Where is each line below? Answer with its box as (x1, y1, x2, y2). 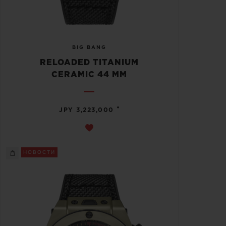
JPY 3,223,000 (59, 106, 114, 113)
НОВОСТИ (23, 149, 55, 155)
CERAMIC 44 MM (51, 70, 127, 79)
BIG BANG (72, 44, 106, 50)
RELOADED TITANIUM (40, 58, 139, 67)
